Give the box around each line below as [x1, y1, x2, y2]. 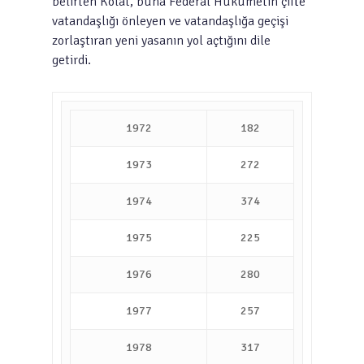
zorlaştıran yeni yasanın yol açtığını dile [52, 32, 271, 49]
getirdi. [52, 52, 91, 68]
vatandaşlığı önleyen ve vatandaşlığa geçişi [52, 13, 288, 29]
